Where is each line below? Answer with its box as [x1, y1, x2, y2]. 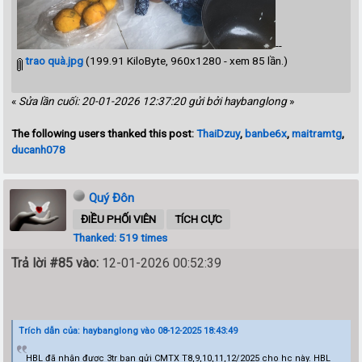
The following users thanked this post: [11, 126, 197, 140]
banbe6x [245, 126, 288, 140]
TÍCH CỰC [175, 212, 223, 225]
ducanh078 [11, 142, 66, 156]
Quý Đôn [89, 190, 135, 205]
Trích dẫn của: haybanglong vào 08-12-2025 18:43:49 [19, 325, 238, 336]
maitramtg [292, 126, 343, 140]
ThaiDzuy [196, 126, 241, 140]
